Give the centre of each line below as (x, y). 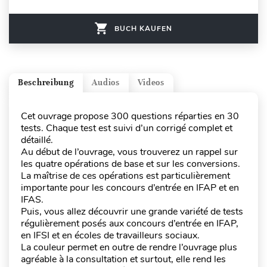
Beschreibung (46, 83)
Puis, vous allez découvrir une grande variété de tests (132, 211)
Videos (151, 83)
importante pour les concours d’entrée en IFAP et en (130, 187)
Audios (106, 83)
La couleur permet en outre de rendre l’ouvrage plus (129, 247)
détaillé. (37, 140)
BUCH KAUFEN (143, 28)
